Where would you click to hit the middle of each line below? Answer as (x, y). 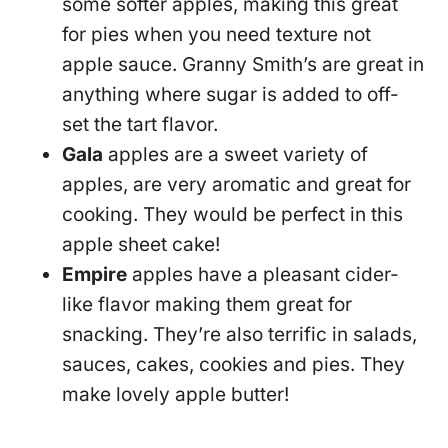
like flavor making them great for (207, 305)
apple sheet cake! (141, 245)
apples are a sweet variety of (236, 155)
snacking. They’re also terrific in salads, (240, 335)
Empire (95, 275)
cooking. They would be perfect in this (233, 215)
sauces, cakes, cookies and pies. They (234, 365)
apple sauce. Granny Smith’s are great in (243, 65)
